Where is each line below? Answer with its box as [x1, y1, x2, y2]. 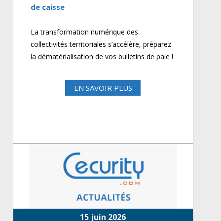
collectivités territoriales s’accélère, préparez [31, 39, 172, 49]
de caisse [31, 2, 65, 12]
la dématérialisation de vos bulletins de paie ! [31, 52, 174, 61]
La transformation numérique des [31, 27, 139, 37]
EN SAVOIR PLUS [74, 83, 132, 93]
